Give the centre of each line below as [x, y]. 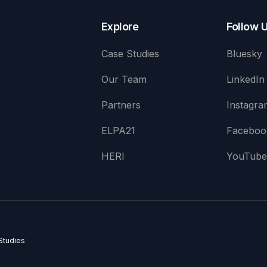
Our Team [124, 79]
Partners [121, 105]
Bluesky [245, 54]
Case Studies [130, 54]
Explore [120, 27]
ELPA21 [118, 131]
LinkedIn [246, 79]
